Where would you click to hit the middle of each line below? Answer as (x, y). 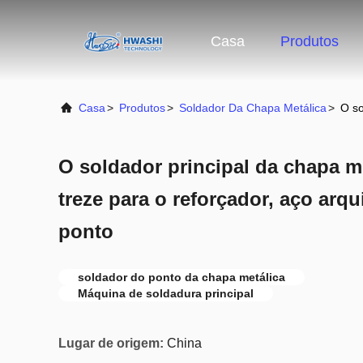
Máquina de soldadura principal (166, 293)
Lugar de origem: (111, 343)
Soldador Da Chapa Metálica (253, 108)
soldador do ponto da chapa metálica (181, 277)
